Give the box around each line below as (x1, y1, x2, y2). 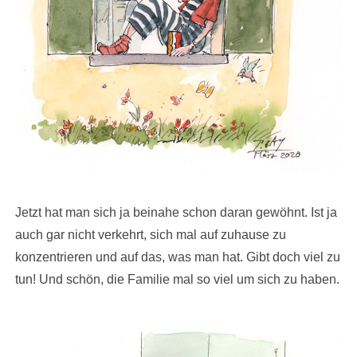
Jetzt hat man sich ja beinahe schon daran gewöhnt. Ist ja (15, 206, 337, 219)
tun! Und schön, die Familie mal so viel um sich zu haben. (15, 273, 339, 286)
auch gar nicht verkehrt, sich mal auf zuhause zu (15, 228, 286, 241)
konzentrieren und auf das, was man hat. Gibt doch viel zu (15, 250, 340, 264)
